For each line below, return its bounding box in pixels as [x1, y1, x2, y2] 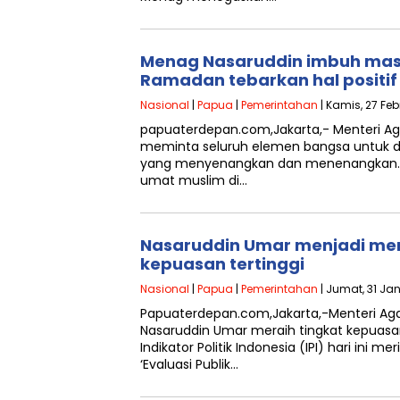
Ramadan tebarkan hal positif [140, 69, 397, 91]
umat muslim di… [140, 171, 247, 189]
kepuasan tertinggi [140, 253, 304, 275]
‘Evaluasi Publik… [140, 355, 238, 373]
